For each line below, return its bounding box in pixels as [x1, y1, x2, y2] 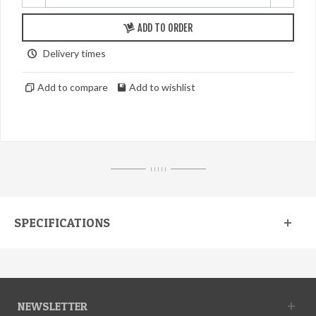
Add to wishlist [129, 80, 195, 93]
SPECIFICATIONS [14, 214, 110, 230]
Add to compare [37, 80, 108, 93]
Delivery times [42, 47, 106, 59]
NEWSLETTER [18, 298, 87, 313]
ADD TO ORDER [138, 21, 193, 34]
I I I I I [150, 165, 166, 173]
